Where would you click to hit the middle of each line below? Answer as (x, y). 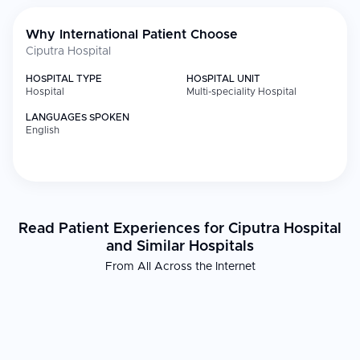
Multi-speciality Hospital (241, 92)
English (43, 130)
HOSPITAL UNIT (223, 79)
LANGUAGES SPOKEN (78, 117)
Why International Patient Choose (132, 35)
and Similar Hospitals (180, 247)
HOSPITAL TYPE (64, 79)
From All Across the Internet (180, 267)
